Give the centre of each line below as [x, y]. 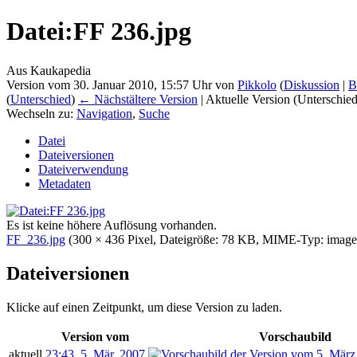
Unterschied [41, 99]
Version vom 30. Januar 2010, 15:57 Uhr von [122, 84]
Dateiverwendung [83, 169]
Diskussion [312, 84]
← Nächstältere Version [138, 99]
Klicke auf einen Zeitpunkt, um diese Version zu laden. [144, 307]
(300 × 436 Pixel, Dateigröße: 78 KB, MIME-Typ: [198, 239]
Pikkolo [257, 84]
